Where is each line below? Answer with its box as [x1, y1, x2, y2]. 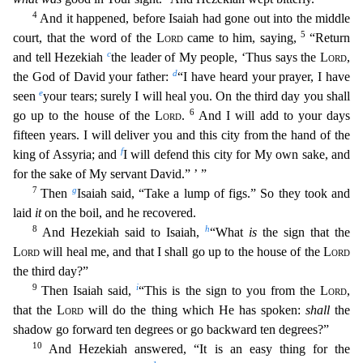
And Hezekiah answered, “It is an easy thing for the [49, 341, 351, 356]
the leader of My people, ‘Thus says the [110, 49, 321, 64]
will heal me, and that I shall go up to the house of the [40, 244, 323, 258]
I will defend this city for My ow [122, 147, 293, 161]
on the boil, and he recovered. [41, 205, 196, 220]
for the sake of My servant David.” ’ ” [13, 166, 207, 181]
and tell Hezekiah [13, 49, 107, 64]
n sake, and [292, 147, 351, 161]
